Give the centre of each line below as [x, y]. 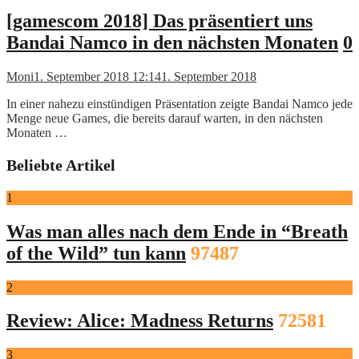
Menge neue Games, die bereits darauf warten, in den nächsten [165, 118]
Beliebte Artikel [61, 165]
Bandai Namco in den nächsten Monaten [172, 42]
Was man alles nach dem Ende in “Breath [177, 231]
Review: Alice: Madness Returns [140, 321]
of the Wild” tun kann [96, 253]
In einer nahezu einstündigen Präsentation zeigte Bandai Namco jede [179, 103]
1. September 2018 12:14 [97, 76]
